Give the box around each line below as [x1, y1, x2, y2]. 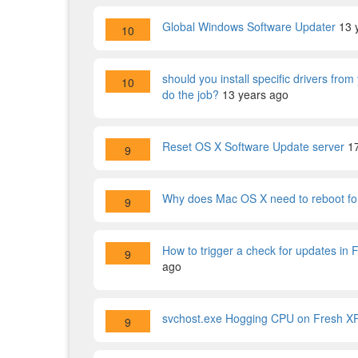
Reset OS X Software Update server [162, 138, 344, 154]
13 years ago [222, 86, 288, 102]
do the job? [162, 86, 219, 102]
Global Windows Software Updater [162, 18, 336, 34]
